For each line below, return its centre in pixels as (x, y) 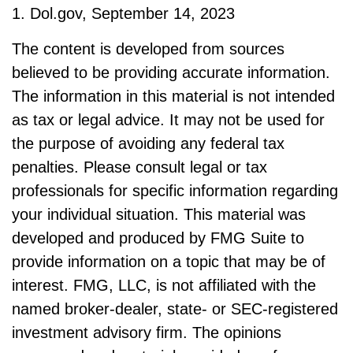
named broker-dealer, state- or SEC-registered (175, 309)
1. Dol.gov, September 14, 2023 (123, 14)
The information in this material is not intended (173, 97)
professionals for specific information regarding (175, 191)
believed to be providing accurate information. (171, 73)
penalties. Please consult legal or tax (139, 167)
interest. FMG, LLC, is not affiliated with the (164, 286)
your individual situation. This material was (159, 215)
